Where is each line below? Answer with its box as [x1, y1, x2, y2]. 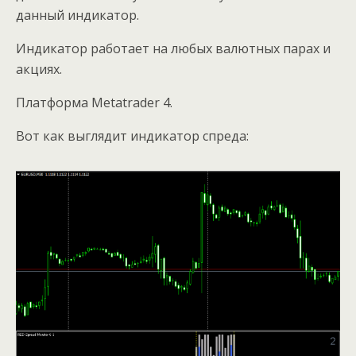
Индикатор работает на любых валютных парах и [16, 40, 331, 57]
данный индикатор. [16, 6, 139, 24]
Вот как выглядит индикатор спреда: [16, 127, 249, 145]
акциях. [16, 60, 62, 78]
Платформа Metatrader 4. [16, 94, 172, 111]
